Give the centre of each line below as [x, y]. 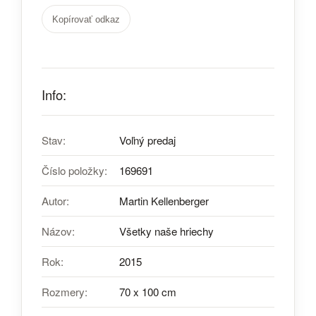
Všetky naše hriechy [166, 231]
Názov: [58, 231]
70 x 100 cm [148, 292]
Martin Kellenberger [164, 201]
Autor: [55, 201]
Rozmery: [65, 292]
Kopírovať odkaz [86, 19]
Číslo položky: [74, 170]
